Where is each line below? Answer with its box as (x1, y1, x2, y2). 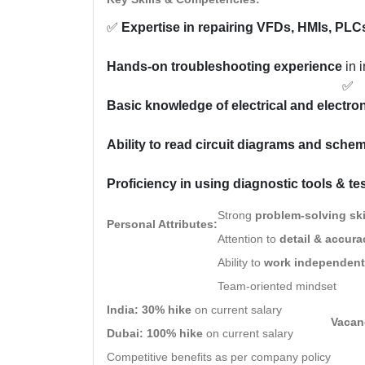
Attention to (218, 231, 279, 245)
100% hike (147, 326, 203, 340)
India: (107, 302, 139, 316)
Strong (218, 208, 255, 222)
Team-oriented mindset (218, 279, 336, 292)
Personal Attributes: (107, 217, 218, 231)
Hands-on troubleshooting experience (107, 59, 342, 73)
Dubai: (107, 326, 143, 340)
